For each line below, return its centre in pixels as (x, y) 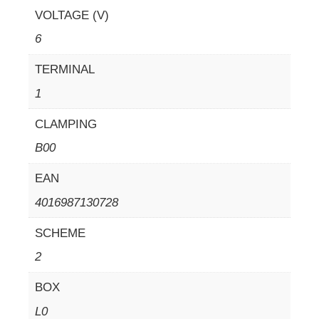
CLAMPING (66, 124)
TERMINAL (64, 69)
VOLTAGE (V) (72, 15)
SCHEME (60, 233)
